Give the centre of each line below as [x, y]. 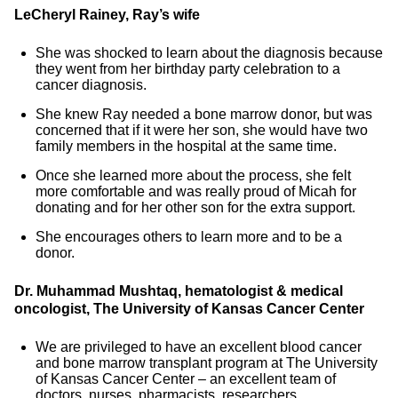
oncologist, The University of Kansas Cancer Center [189, 309]
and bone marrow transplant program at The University [207, 363]
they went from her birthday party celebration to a [188, 69]
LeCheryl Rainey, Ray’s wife [107, 15]
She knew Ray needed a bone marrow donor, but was [204, 114]
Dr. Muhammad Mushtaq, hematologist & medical [179, 291]
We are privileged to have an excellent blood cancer [199, 347]
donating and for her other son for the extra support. [195, 207]
